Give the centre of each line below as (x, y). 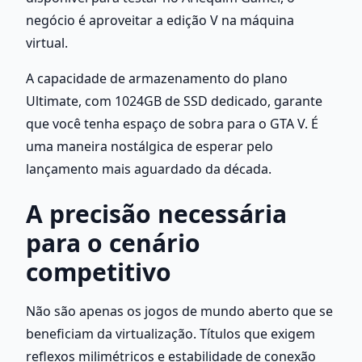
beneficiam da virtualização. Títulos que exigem (170, 333)
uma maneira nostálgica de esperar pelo (149, 146)
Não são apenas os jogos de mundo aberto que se (179, 311)
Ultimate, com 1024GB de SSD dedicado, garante (174, 101)
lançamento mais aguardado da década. (149, 168)
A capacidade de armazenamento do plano (157, 78)
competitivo (99, 271)
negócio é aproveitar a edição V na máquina (160, 20)
